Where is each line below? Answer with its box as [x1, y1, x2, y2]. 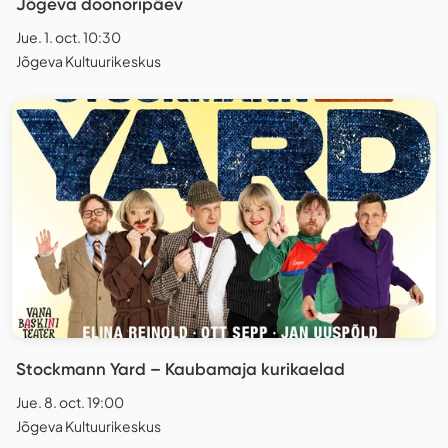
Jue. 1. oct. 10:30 [16, 28, 121, 47]
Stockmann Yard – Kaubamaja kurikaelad [16, 358, 345, 379]
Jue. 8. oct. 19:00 [16, 392, 124, 411]
